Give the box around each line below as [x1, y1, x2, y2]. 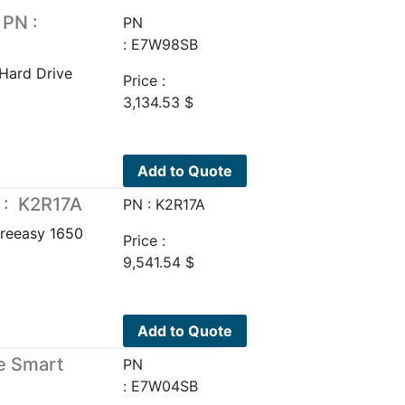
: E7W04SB [122, 376, 198, 395]
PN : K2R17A [122, 194, 205, 213]
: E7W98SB [122, 35, 198, 53]
